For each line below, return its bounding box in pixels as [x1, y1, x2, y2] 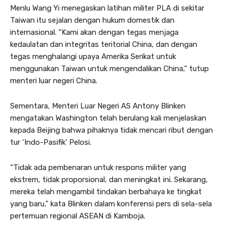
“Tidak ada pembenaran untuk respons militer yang [10, 162, 186, 172]
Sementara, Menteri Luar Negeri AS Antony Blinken [10, 101, 186, 110]
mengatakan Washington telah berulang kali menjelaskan [10, 113, 206, 123]
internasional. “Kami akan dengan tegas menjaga [10, 27, 179, 37]
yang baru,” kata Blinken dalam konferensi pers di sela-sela [10, 199, 212, 208]
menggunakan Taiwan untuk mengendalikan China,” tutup [10, 64, 209, 73]
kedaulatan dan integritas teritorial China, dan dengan [10, 39, 197, 49]
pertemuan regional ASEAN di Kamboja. [10, 211, 145, 220]
